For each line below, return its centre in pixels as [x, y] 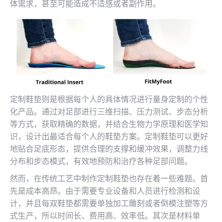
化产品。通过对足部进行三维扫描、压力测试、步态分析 [109, 112]
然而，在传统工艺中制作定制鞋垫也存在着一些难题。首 [109, 179]
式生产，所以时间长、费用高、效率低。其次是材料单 [105, 216]
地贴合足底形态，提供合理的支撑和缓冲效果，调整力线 [109, 149]
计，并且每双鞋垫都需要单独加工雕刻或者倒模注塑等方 [109, 204]
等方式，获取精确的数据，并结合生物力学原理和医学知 [109, 124]
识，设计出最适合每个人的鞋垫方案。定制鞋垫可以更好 [109, 137]
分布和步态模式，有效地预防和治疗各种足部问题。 [101, 162]
